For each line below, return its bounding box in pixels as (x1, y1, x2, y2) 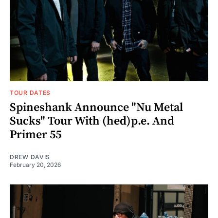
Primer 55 (10, 127, 61, 142)
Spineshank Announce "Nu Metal (10, 100, 183, 115)
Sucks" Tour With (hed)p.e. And (10, 113, 174, 128)
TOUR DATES (10, 89, 51, 96)
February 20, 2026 (10, 161, 61, 168)
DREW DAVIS (10, 153, 50, 161)
